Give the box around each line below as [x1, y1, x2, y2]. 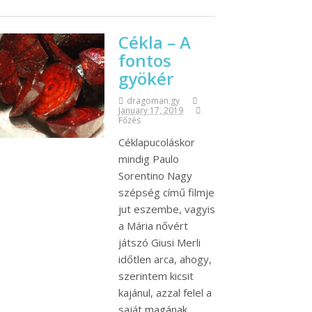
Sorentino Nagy [118, 168, 192, 182]
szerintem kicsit [118, 268, 194, 283]
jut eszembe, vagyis [118, 201, 215, 216]
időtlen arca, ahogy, [118, 251, 212, 266]
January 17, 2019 [118, 104, 183, 116]
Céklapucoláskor [118, 134, 195, 149]
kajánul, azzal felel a [118, 285, 212, 299]
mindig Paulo [118, 151, 179, 166]
